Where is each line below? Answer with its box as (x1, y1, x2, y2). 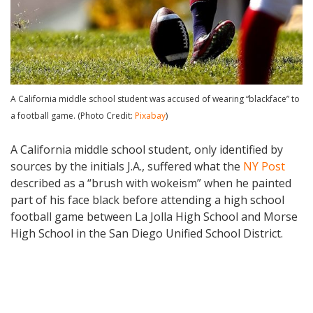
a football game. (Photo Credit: (10, 110, 135, 122)
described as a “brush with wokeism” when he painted (10, 175, 291, 191)
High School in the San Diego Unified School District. (10, 226, 283, 242)
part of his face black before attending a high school (10, 192, 284, 208)
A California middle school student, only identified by (10, 142, 283, 158)
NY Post (243, 159, 285, 175)
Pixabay (135, 110, 166, 122)
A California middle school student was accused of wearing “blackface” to (10, 93, 300, 105)
